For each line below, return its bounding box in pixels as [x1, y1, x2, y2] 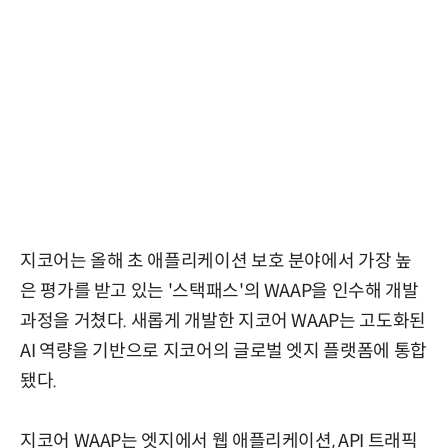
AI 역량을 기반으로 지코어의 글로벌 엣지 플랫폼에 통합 [20, 339, 427, 362]
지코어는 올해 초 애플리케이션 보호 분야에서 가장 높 [20, 249, 412, 272]
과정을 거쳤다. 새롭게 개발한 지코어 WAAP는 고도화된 [20, 309, 426, 332]
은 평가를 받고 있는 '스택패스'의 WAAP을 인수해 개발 [20, 279, 419, 302]
